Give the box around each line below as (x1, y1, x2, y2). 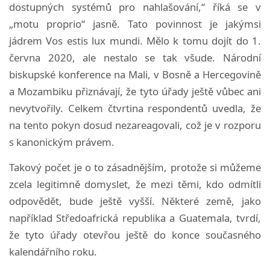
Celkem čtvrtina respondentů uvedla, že (67, 101, 262, 115)
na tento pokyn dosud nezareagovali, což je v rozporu (9, 118, 261, 132)
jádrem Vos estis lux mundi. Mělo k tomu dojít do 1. (9, 33, 261, 48)
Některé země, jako (162, 193, 262, 208)
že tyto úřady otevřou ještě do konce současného (9, 227, 261, 242)
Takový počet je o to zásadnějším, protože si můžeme (9, 160, 261, 174)
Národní (223, 50, 261, 64)
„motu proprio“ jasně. (9, 16, 128, 31)
